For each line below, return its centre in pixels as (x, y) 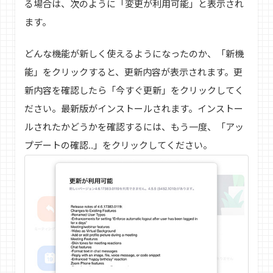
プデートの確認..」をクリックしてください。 (118, 145)
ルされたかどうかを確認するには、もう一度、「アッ (134, 127)
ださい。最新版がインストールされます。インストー (134, 109)
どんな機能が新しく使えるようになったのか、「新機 (134, 54)
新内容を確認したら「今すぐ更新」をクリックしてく (134, 90)
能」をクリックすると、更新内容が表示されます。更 (133, 72)
